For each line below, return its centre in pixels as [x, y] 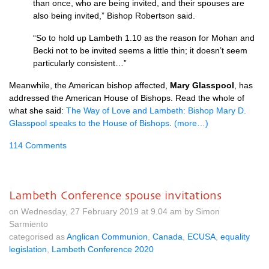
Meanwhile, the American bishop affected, [89, 85]
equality [235, 237]
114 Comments [38, 145]
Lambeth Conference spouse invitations [115, 195]
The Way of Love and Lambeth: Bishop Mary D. [156, 110]
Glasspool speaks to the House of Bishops [89, 123]
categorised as [38, 237]
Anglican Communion [107, 237]
